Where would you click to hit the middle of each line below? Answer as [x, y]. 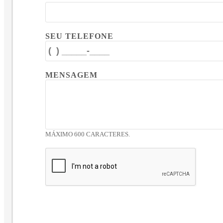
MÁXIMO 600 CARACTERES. [87, 135]
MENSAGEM [71, 75]
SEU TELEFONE [79, 36]
